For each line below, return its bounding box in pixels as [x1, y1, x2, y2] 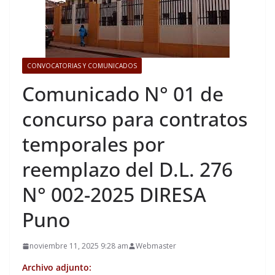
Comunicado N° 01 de [22, 80, 223, 107]
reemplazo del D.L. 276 [22, 156, 233, 182]
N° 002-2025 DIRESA [22, 181, 206, 207]
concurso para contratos [22, 106, 247, 132]
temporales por [22, 131, 165, 157]
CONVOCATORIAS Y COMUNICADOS [27, 61, 137, 70]
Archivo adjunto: [22, 261, 91, 273]
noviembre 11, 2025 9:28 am [29, 241, 128, 251]
